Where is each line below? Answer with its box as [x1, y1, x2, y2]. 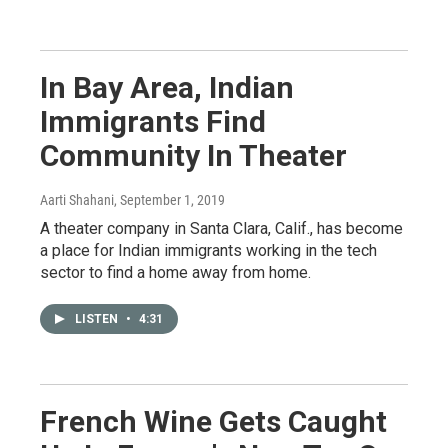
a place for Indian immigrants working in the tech [40, 240, 377, 260]
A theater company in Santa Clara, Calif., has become [40, 218, 403, 238]
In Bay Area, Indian [40, 69, 294, 105]
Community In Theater [40, 137, 347, 173]
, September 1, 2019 [114, 191, 225, 208]
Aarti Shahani [40, 191, 114, 208]
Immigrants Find [40, 103, 266, 139]
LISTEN [75, 311, 121, 326]
